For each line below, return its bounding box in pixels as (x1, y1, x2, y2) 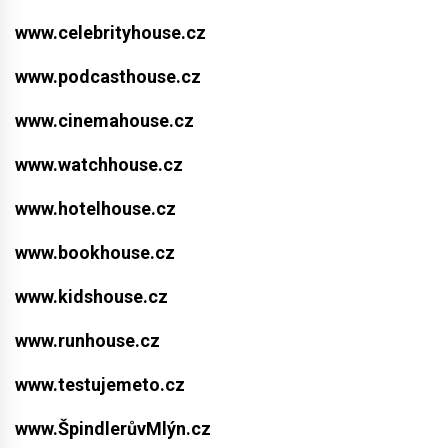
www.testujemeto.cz (15, 374, 185, 396)
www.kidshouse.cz (15, 286, 168, 308)
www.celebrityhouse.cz (15, 22, 206, 44)
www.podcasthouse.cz (15, 66, 201, 88)
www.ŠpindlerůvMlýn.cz (15, 418, 211, 440)
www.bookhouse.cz (15, 242, 175, 264)
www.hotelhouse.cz (15, 198, 176, 220)
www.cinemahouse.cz (15, 110, 194, 132)
